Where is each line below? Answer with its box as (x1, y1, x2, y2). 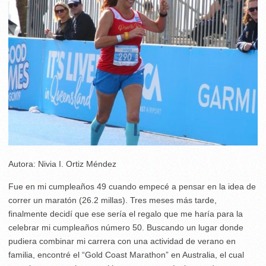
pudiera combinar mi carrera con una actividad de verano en (8, 236, 236, 246)
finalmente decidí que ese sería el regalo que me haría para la (8, 208, 243, 218)
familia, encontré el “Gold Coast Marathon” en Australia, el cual (8, 249, 244, 259)
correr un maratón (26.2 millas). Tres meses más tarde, (8, 195, 217, 205)
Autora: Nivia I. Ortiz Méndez (8, 159, 116, 169)
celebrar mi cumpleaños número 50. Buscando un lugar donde (8, 222, 243, 232)
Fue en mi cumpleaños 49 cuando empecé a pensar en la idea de (8, 181, 256, 191)
